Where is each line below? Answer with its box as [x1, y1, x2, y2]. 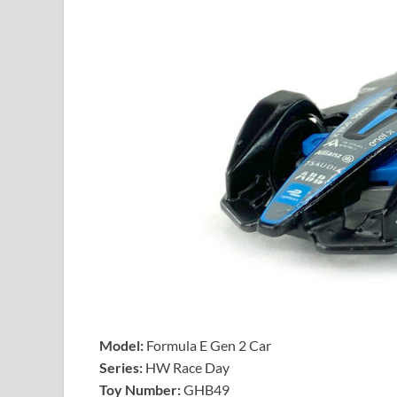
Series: [99, 359, 143, 377]
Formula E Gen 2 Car [144, 337, 274, 354]
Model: [99, 337, 144, 354]
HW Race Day [143, 359, 230, 377]
